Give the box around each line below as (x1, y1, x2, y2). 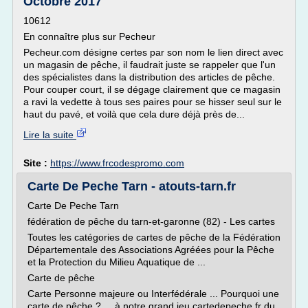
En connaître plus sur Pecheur (23, 31, 155, 42)
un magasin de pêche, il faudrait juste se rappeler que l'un (23, 59, 276, 70)
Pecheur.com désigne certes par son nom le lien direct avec (23, 47, 283, 58)
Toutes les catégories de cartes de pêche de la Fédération (27, 232, 280, 243)
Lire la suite (23, 129, 76, 140)
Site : (23, 157, 50, 168)
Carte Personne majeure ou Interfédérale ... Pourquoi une (27, 288, 279, 299)
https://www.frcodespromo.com (50, 157, 184, 168)
